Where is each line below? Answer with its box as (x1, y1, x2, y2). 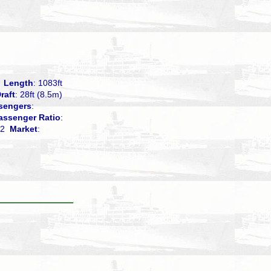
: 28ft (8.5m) (15, 90, 65, 99)
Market (10, 124, 38, 134)
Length (4, 78, 33, 88)
